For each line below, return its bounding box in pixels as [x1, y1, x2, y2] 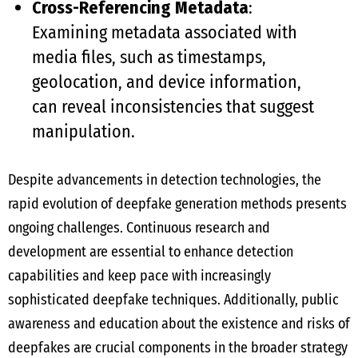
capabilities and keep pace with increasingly [8, 267, 271, 284]
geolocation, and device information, [32, 71, 301, 93]
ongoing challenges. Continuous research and [8, 219, 270, 237]
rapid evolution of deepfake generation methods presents [8, 195, 347, 213]
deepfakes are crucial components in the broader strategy [8, 339, 348, 356]
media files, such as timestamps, [32, 46, 266, 68]
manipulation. [32, 121, 135, 142]
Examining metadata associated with [32, 22, 297, 43]
